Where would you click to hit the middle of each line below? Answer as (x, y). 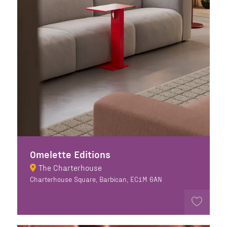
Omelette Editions (70, 154)
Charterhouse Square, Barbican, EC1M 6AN (96, 179)
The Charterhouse (70, 167)
